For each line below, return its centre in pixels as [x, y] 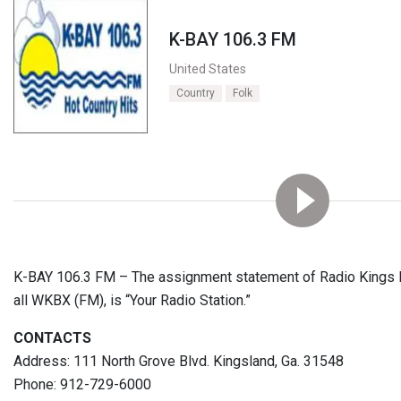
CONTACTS [52, 338]
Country [196, 93]
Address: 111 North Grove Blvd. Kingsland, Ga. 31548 [179, 361]
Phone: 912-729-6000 [82, 384]
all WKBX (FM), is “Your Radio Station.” [132, 300]
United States [208, 69]
